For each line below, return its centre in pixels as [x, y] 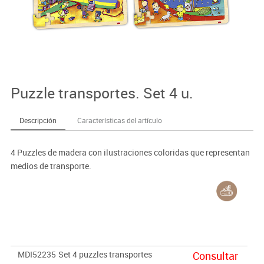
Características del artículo [119, 120]
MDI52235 [37, 255]
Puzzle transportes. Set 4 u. [102, 93]
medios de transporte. [51, 166]
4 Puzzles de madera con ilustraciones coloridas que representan [130, 152]
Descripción [38, 120]
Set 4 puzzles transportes [105, 255]
